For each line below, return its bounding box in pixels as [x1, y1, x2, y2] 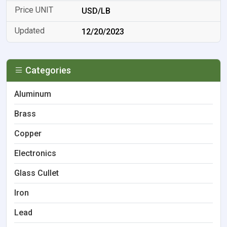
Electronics [14, 148, 56, 158]
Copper [14, 129, 42, 138]
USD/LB [82, 6, 111, 16]
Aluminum [14, 89, 51, 99]
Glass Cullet [14, 168, 59, 178]
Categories [23, 65, 71, 75]
